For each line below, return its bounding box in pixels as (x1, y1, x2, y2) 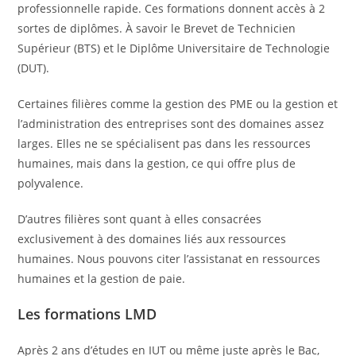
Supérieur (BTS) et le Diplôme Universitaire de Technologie (17, 41, 331, 56)
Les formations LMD (17, 304, 157, 324)
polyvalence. (17, 176, 84, 192)
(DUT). (17, 60, 50, 76)
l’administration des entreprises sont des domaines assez (17, 116, 325, 132)
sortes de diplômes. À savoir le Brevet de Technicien (17, 21, 296, 37)
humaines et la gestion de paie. (17, 271, 186, 287)
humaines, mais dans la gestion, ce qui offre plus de (17, 156, 296, 172)
